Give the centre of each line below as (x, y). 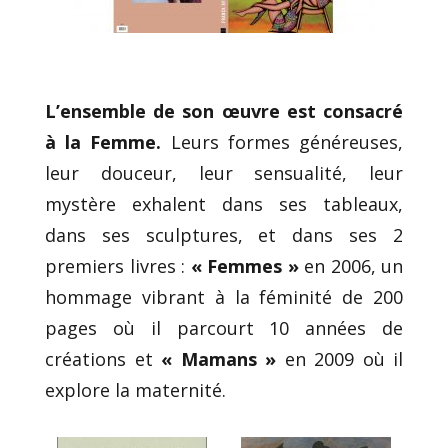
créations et (103, 358)
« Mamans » (218, 358)
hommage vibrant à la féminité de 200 (224, 296)
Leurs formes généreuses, (282, 141)
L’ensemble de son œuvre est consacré (224, 110)
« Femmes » (244, 265)
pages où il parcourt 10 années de (224, 327)
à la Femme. (103, 141)
